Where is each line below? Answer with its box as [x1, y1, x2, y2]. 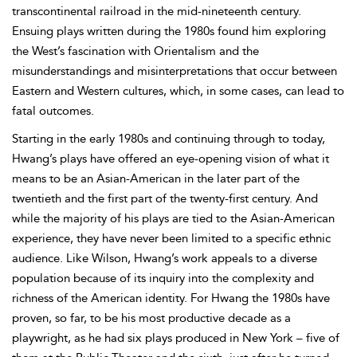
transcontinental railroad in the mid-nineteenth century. [12, 4, 301, 18]
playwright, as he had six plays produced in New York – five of [12, 331, 339, 345]
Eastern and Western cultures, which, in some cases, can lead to [12, 84, 344, 98]
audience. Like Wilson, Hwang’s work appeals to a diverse [12, 251, 317, 265]
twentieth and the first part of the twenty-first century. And [12, 191, 318, 206]
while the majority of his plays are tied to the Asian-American [12, 211, 335, 226]
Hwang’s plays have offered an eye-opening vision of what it [12, 151, 329, 166]
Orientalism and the [154, 44, 259, 58]
